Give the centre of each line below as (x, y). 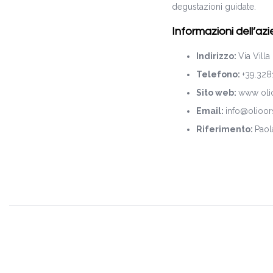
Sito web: (217, 92)
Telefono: (219, 74)
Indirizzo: (217, 56)
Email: (211, 111)
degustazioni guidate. (214, 6)
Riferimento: (225, 129)
